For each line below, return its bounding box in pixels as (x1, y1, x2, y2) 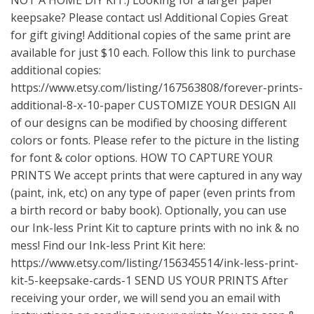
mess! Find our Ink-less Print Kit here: (11, 237, 205, 253)
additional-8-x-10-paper (11, 97, 135, 113)
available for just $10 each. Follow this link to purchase (11, 44, 296, 60)
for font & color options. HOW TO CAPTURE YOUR (11, 149, 273, 165)
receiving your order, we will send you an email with (11, 289, 280, 306)
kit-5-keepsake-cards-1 (11, 272, 132, 288)
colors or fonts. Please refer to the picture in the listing (11, 132, 299, 148)
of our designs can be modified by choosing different (11, 114, 287, 130)
